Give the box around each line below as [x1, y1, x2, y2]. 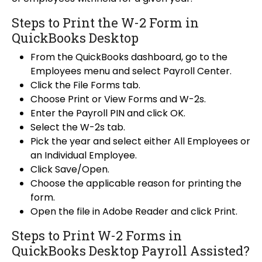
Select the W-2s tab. [30, 120, 125, 135]
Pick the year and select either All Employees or [30, 135, 250, 149]
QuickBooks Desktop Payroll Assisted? [12, 242, 250, 260]
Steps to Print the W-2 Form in [12, 14, 199, 32]
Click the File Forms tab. [30, 78, 140, 92]
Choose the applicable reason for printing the [30, 177, 242, 191]
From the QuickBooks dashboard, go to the [30, 50, 227, 64]
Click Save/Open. [30, 163, 109, 177]
